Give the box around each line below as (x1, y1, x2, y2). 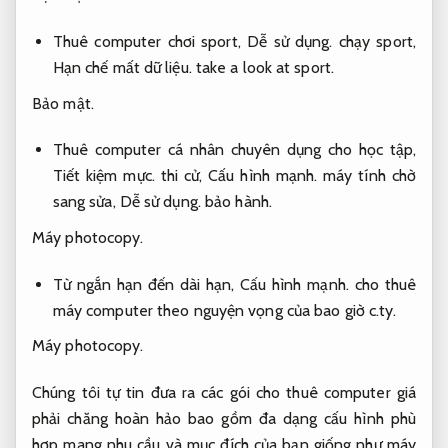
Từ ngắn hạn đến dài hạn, (52, 274, 241, 294)
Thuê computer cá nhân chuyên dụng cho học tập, (52, 140, 416, 160)
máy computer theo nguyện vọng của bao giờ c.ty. (52, 300, 397, 320)
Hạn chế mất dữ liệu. (52, 58, 192, 78)
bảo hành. (200, 192, 272, 212)
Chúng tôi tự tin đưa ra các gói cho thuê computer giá (32, 383, 416, 403)
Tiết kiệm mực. (52, 166, 155, 186)
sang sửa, (52, 192, 120, 212)
